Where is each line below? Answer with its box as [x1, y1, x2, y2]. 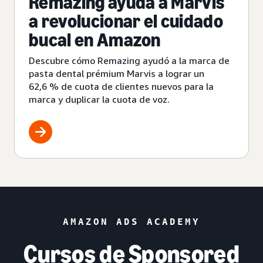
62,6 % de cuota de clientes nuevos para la [29, 80, 214, 92]
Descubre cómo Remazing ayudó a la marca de [29, 54, 230, 66]
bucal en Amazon [29, 28, 161, 51]
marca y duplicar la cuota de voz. [29, 93, 170, 105]
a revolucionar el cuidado [29, 9, 223, 32]
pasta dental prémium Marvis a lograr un [29, 67, 204, 79]
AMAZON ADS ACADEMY [63, 215, 200, 227]
